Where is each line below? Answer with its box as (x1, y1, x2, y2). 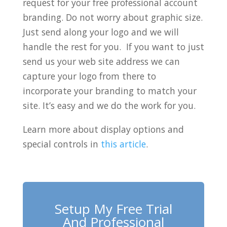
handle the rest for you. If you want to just (22, 41, 204, 53)
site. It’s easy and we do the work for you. (22, 99, 196, 112)
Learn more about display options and (22, 123, 184, 136)
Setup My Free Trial (54, 200, 172, 218)
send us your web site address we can (22, 55, 180, 68)
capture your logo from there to (22, 70, 156, 83)
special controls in (22, 138, 101, 150)
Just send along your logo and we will (22, 26, 179, 39)
